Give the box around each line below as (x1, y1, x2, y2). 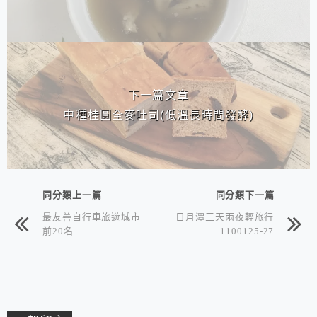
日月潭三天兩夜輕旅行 (175, 212, 275, 221)
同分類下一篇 (215, 190, 275, 200)
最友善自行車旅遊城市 (42, 212, 142, 221)
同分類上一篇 (42, 190, 102, 200)
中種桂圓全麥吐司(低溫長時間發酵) (63, 109, 254, 122)
